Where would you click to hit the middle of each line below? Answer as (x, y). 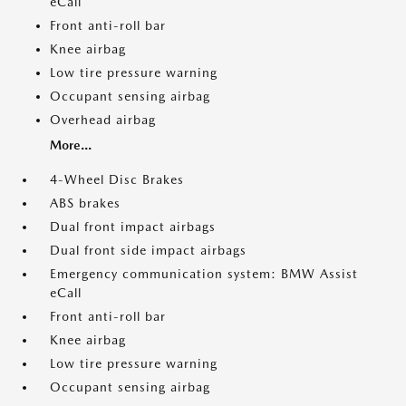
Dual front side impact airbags (148, 251)
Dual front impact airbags (133, 227)
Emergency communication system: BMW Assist (204, 274)
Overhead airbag (103, 120)
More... (71, 145)
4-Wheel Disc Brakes (117, 180)
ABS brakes (85, 203)
